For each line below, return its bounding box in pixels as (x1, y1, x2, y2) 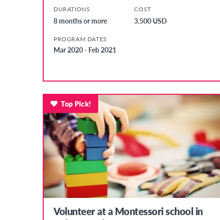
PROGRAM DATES (54, 35, 107, 44)
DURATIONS (54, 5, 90, 14)
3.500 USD (134, 16, 167, 26)
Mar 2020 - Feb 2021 (54, 45, 116, 55)
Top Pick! (61, 99, 91, 109)
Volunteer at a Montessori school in (54, 204, 203, 218)
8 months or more (54, 16, 107, 26)
